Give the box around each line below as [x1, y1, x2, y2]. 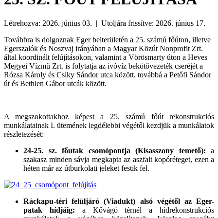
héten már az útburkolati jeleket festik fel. [23, 163, 149, 172]
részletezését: [4, 129, 44, 138]
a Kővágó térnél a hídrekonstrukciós [74, 205, 215, 214]
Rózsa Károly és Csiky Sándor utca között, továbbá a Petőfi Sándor [4, 70, 211, 79]
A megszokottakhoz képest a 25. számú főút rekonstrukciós [4, 112, 214, 121]
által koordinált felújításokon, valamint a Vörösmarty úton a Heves [4, 53, 207, 61]
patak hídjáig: [23, 205, 75, 214]
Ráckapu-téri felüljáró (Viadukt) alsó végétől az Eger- [23, 197, 214, 205]
